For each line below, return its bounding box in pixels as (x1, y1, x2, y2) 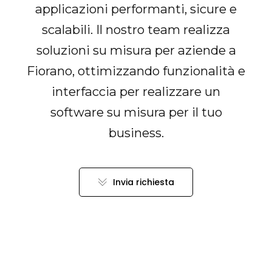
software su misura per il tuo (50, 104, 222, 120)
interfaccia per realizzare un (52, 84, 220, 99)
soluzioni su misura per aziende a (36, 42, 236, 58)
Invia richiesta (112, 175, 174, 188)
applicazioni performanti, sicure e (35, 1, 237, 16)
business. (108, 125, 164, 140)
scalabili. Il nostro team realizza (42, 22, 230, 37)
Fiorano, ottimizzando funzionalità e (27, 63, 245, 78)
